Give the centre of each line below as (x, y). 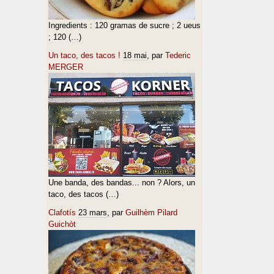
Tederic (178, 55)
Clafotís (62, 213)
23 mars (93, 213)
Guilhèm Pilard (151, 213)
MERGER (66, 67)
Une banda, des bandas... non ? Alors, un (122, 183)
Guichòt (62, 224)
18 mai (135, 55)
